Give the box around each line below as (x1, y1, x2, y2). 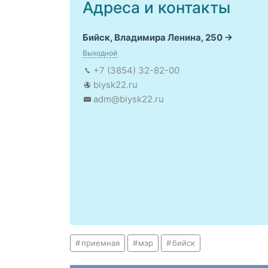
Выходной (83, 48, 117, 57)
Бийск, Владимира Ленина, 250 (83, 32, 223, 43)
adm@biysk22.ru (93, 93, 164, 105)
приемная (81, 238, 120, 248)
